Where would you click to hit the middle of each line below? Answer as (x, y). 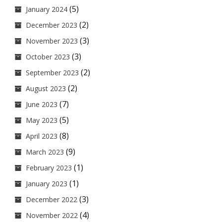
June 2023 (42, 104)
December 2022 (52, 199)
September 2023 (52, 73)
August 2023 (46, 88)
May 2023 (42, 120)
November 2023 (52, 41)
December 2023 (52, 25)
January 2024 (47, 9)
